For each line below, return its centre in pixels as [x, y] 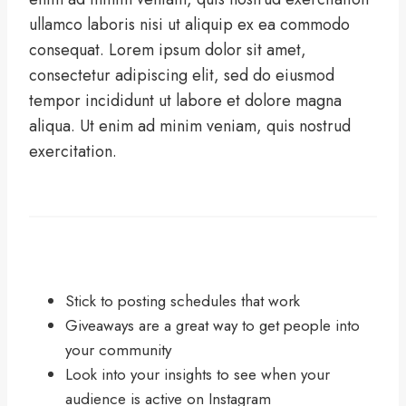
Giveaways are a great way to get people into [213, 326]
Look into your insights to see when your [198, 375]
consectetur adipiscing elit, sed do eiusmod [182, 76]
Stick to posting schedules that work [183, 301]
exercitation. [73, 152]
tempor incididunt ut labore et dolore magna [185, 101]
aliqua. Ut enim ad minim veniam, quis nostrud [190, 126]
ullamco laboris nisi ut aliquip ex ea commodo [189, 25]
